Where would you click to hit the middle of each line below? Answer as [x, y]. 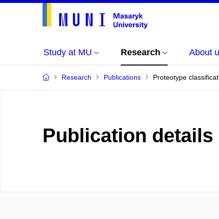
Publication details [128, 135]
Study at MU [68, 52]
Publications [122, 77]
